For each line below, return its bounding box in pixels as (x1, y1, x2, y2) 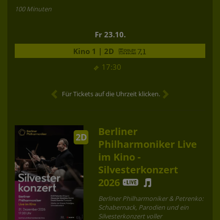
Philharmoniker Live (98, 137, 197, 151)
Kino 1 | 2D (73, 46, 116, 56)
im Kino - (98, 150, 140, 164)
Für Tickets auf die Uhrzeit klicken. (62, 89, 160, 98)
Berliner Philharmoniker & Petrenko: (98, 193, 203, 203)
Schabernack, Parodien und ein (98, 202, 189, 212)
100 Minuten (15, 4, 52, 13)
